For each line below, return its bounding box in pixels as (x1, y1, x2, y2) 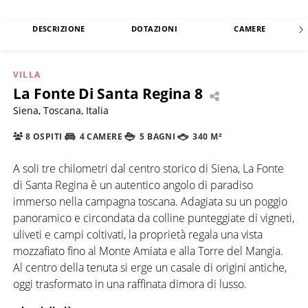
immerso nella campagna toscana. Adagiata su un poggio (13, 193, 287, 209)
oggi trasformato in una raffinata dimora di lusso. (13, 276, 247, 291)
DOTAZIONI (131, 23, 177, 34)
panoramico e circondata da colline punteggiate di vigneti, (13, 210, 294, 225)
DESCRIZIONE (32, 23, 85, 34)
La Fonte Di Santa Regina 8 (13, 84, 203, 104)
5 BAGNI (137, 131, 176, 142)
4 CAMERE (77, 131, 123, 142)
